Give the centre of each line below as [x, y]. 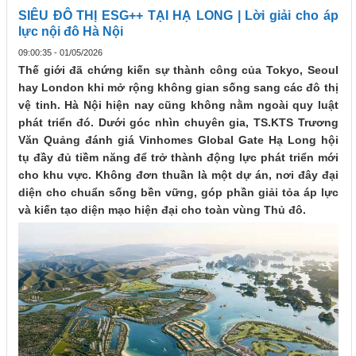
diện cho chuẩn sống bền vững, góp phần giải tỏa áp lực [178, 193]
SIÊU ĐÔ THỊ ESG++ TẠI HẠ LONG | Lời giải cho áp [178, 16]
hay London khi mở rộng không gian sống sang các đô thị [178, 88]
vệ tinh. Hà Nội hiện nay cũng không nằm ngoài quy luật [178, 105]
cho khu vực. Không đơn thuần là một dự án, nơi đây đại [178, 175]
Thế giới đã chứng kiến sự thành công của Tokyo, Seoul [178, 70]
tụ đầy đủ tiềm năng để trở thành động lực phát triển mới [178, 158]
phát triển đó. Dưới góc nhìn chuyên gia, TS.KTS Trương [178, 123]
